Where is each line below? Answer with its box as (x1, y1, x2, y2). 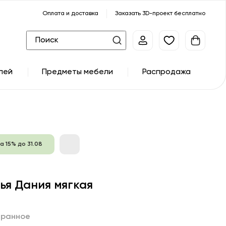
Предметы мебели (42, 68, 114, 76)
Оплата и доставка (42, 11, 98, 17)
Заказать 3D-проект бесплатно (115, 11, 205, 17)
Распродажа (142, 68, 191, 76)
